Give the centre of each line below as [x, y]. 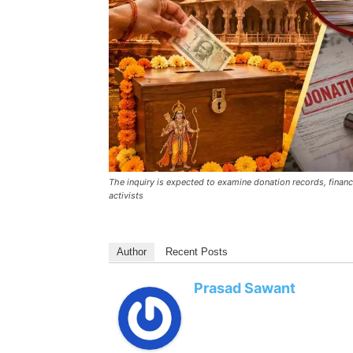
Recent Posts [197, 251]
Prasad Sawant [245, 288]
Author [132, 251]
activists [126, 195]
